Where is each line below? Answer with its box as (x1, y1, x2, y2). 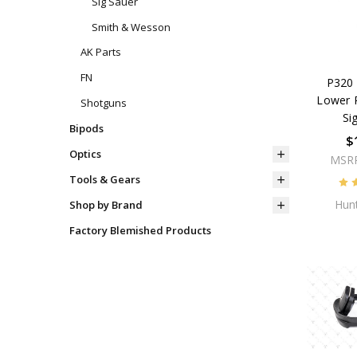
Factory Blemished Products (69, 223, 211, 238)
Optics (69, 147, 101, 162)
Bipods (69, 121, 104, 136)
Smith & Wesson (91, 19, 171, 34)
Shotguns (80, 96, 127, 111)
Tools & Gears (69, 172, 140, 187)
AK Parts (80, 45, 121, 60)
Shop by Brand (69, 198, 143, 213)
